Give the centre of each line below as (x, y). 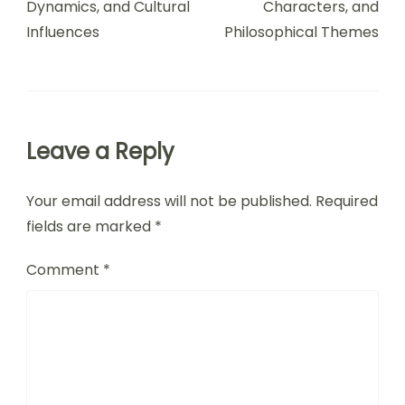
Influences (63, 33)
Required (347, 202)
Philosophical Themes (301, 33)
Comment (65, 270)
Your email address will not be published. (169, 202)
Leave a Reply (100, 152)
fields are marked (90, 227)
